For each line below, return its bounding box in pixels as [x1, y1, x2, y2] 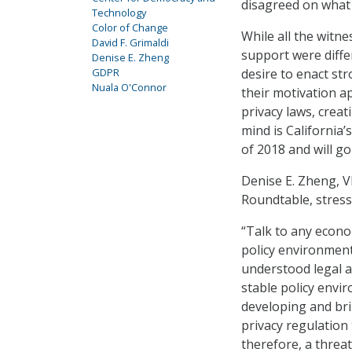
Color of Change [92, 20, 168, 35]
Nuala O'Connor [92, 80, 167, 94]
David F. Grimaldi [92, 35, 169, 49]
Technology [92, 5, 146, 20]
